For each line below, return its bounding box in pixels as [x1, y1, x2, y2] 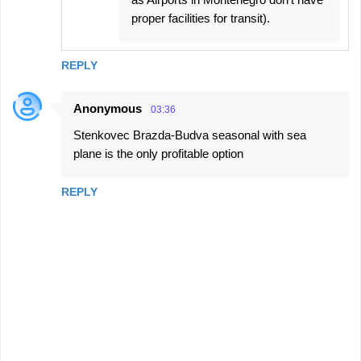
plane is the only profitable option [73, 146, 243, 160]
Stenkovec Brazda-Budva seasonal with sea [73, 127, 306, 142]
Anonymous [73, 101, 142, 115]
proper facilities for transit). [131, 10, 270, 25]
